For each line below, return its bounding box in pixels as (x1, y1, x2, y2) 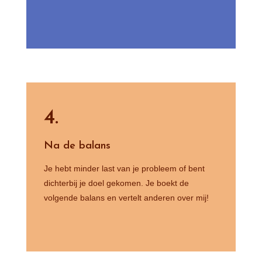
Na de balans (43, 140, 111, 152)
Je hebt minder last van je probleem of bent (43, 164, 205, 174)
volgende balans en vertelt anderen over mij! (43, 193, 209, 203)
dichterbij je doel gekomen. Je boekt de (43, 178, 189, 188)
